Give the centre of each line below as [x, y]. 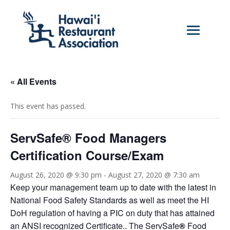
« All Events [33, 82]
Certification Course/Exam [87, 155]
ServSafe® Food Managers [88, 138]
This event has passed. [48, 106]
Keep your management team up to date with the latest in [113, 187]
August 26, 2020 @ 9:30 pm [56, 175]
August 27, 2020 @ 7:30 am [154, 175]
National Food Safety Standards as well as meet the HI [110, 200]
